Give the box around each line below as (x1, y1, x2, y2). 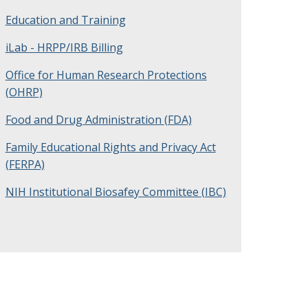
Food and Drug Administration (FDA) (5, 112, 192, 127)
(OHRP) (5, 85, 43, 100)
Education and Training (5, 12, 126, 27)
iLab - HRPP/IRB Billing (5, 40, 123, 55)
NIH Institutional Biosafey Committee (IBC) (5, 184, 226, 199)
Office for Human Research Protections (5, 67, 207, 82)
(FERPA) (5, 157, 45, 172)
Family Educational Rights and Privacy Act (5, 140, 216, 155)
